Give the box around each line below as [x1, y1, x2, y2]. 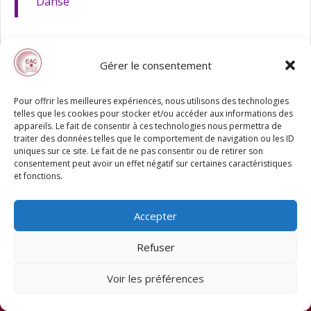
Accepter [134, 208, 177, 223]
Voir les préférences [107, 271, 204, 285]
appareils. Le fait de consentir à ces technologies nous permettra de [14, 120, 282, 132]
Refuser [136, 239, 175, 254]
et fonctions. [14, 170, 62, 182]
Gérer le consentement [99, 58, 212, 72]
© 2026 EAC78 [126, 284, 199, 299]
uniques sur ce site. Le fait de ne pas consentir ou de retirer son [14, 145, 263, 157]
